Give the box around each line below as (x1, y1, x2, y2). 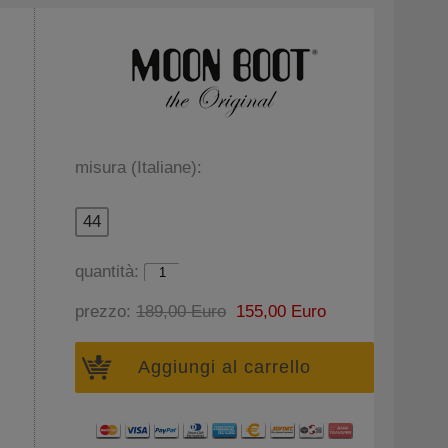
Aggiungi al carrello (138, 357, 312, 377)
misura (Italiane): (75, 158, 203, 177)
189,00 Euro (136, 302, 227, 321)
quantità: (75, 262, 145, 281)
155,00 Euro (226, 302, 327, 321)
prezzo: (75, 302, 137, 321)
